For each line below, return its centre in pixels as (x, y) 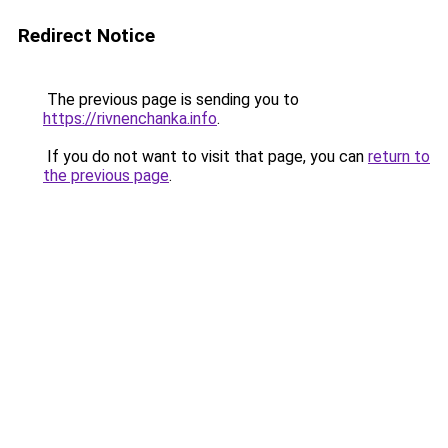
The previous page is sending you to (171, 99)
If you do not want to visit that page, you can (205, 156)
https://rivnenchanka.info (130, 118)
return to (399, 156)
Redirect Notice (86, 35)
